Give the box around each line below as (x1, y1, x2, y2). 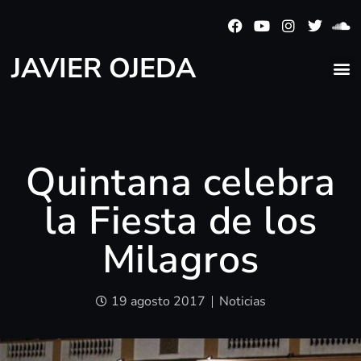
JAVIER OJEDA (11, 50, 196, 88)
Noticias (218, 293, 266, 311)
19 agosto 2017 (110, 293, 205, 311)
